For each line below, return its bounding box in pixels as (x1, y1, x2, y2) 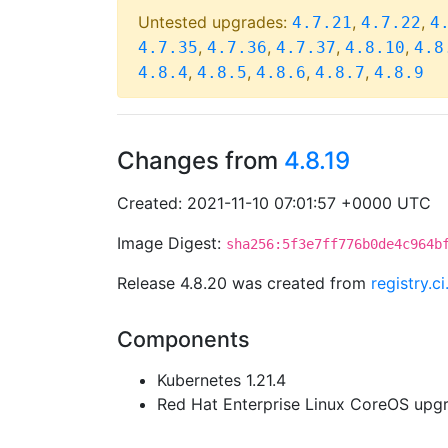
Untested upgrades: (138, 12, 292, 32)
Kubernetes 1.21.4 (157, 370, 286, 390)
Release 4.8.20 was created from (117, 273, 371, 293)
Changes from (117, 146, 284, 175)
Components (117, 326, 250, 352)
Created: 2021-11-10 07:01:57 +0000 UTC (117, 193, 431, 213)
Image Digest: (117, 233, 226, 253)
